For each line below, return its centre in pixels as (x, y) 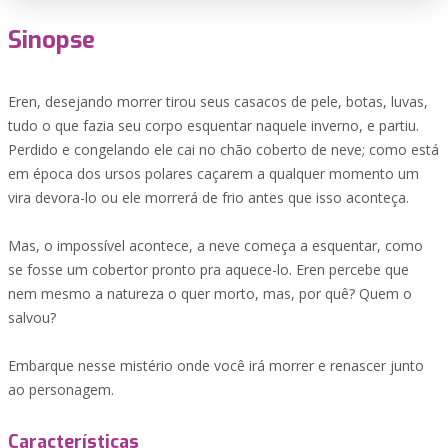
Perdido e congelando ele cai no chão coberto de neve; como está (223, 149)
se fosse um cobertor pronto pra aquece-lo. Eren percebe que (208, 269)
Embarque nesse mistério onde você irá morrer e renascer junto (216, 365)
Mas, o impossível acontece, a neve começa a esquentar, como (215, 245)
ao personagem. (61, 389)
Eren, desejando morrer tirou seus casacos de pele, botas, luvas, (218, 101)
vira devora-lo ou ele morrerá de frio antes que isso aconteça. (208, 197)
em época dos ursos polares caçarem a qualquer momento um (213, 173)
